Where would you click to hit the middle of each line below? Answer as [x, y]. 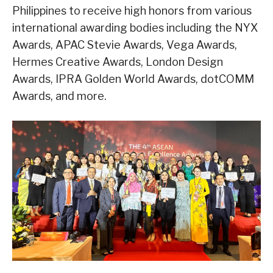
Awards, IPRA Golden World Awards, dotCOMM [133, 79]
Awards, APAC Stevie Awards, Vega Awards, [125, 45]
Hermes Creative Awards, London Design [118, 62]
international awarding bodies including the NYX [135, 28]
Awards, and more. [59, 96]
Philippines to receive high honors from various [132, 11]
